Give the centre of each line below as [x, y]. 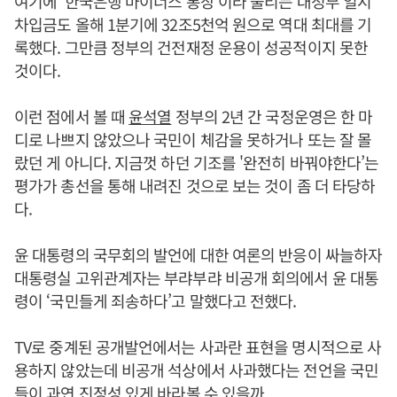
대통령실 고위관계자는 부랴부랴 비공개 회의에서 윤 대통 [197, 277]
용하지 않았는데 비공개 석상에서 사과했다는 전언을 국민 [197, 370]
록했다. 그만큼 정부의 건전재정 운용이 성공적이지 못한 [191, 47]
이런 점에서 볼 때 [72, 116]
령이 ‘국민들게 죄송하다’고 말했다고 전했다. [157, 300]
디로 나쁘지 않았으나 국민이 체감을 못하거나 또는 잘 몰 [193, 139]
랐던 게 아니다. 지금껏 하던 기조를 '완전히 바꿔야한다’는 [197, 162]
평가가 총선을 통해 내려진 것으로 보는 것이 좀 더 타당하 [195, 185]
